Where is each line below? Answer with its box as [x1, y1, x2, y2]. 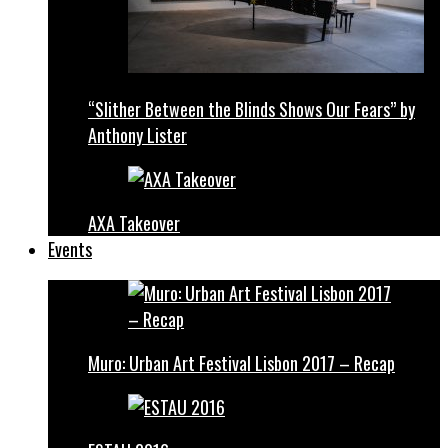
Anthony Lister [88, 122, 187, 148]
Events [48, 236, 92, 262]
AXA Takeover [88, 210, 180, 236]
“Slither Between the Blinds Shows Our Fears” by [88, 96, 415, 122]
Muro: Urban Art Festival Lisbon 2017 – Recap [88, 350, 395, 376]
